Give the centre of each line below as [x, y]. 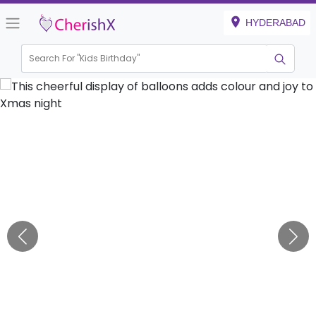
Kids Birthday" [110, 59]
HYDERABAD [275, 23]
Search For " [55, 59]
